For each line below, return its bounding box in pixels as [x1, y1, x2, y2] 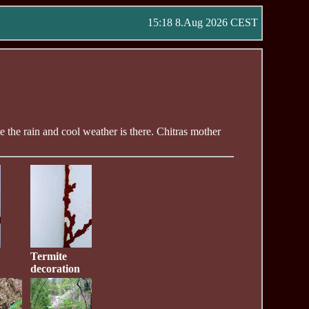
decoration [30, 262, 81, 275]
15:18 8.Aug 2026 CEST [147, 17, 258, 28]
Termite [30, 250, 68, 262]
